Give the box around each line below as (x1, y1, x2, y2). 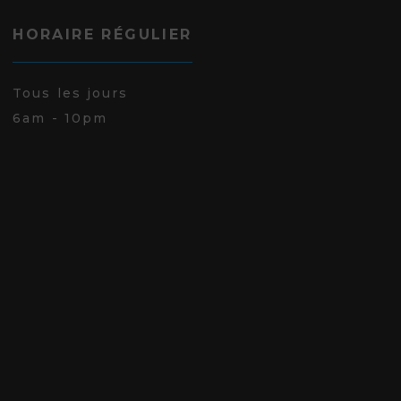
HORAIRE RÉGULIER (13, 26, 192, 43)
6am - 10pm (13, 110, 108, 126)
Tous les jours (13, 85, 129, 101)
